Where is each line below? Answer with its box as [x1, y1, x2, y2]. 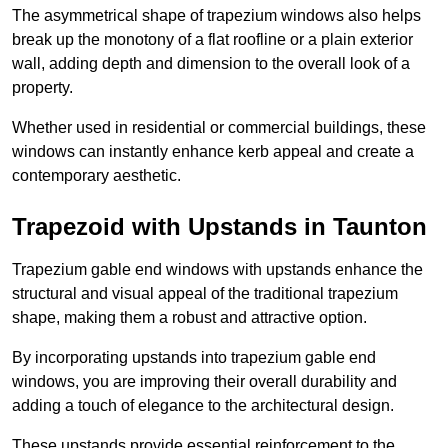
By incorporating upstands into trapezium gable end [12, 349, 376, 367]
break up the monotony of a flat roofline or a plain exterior [12, 31, 413, 49]
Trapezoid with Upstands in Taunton [12, 213, 427, 241]
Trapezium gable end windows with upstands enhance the [12, 261, 423, 279]
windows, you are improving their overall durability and [12, 373, 397, 391]
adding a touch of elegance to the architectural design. [12, 397, 394, 415]
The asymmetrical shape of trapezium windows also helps [12, 7, 421, 25]
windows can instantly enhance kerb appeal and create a [12, 143, 414, 161]
